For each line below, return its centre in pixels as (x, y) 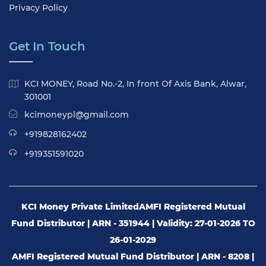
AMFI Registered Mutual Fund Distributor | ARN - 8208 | (133, 256)
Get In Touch (47, 46)
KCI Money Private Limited (80, 207)
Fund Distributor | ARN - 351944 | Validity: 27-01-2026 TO (133, 223)
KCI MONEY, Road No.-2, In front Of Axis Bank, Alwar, (135, 84)
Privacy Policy (38, 8)
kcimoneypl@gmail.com (77, 115)
